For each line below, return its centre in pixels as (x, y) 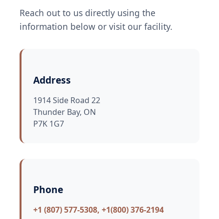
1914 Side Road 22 (67, 100)
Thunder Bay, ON (65, 112)
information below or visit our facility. (96, 27)
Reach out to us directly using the (88, 13)
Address (52, 80)
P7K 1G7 (49, 123)
